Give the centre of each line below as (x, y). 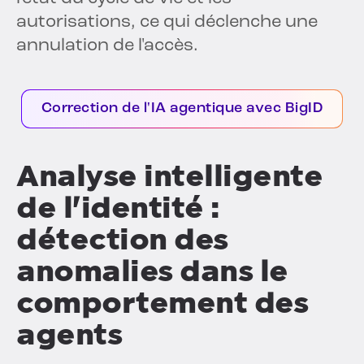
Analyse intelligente (169, 176)
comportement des (162, 303)
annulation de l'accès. (107, 46)
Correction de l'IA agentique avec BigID (182, 109)
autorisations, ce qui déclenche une (167, 23)
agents (69, 335)
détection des (122, 240)
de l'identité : (118, 208)
